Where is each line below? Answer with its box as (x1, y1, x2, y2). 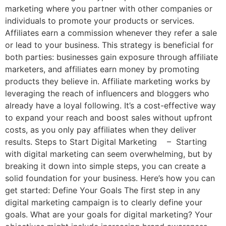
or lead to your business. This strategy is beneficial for (5, 39, 213, 50)
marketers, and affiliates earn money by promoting (5, 64, 199, 74)
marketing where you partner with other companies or (5, 3, 212, 14)
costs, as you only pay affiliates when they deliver (5, 124, 196, 135)
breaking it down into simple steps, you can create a (5, 160, 206, 171)
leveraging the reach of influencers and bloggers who (5, 88, 209, 98)
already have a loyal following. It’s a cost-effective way (5, 100, 216, 110)
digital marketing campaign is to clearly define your (5, 197, 202, 207)
